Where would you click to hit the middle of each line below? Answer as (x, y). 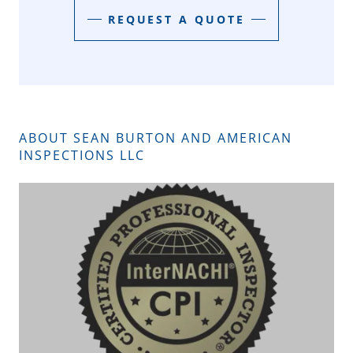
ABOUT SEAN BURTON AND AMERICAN (156, 138)
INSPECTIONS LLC (82, 155)
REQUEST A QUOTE (176, 19)
